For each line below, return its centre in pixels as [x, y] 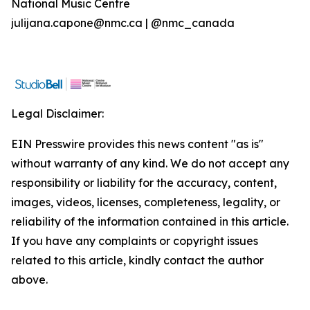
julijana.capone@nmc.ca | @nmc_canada [123, 23]
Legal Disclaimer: [57, 113]
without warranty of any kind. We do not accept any [150, 163]
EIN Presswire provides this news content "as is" [137, 144]
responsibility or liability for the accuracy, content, [144, 183]
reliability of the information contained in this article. [150, 221]
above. [29, 280]
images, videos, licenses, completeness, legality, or [146, 202]
